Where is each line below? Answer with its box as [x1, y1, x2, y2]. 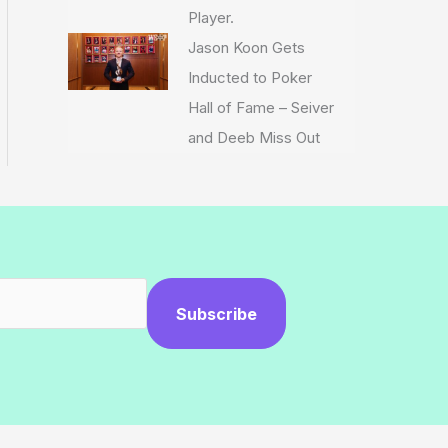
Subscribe [176, 303, 257, 324]
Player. [188, 8, 235, 27]
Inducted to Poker [188, 68, 313, 87]
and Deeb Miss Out [188, 128, 321, 147]
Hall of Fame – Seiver [188, 98, 335, 117]
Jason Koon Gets [188, 38, 306, 57]
